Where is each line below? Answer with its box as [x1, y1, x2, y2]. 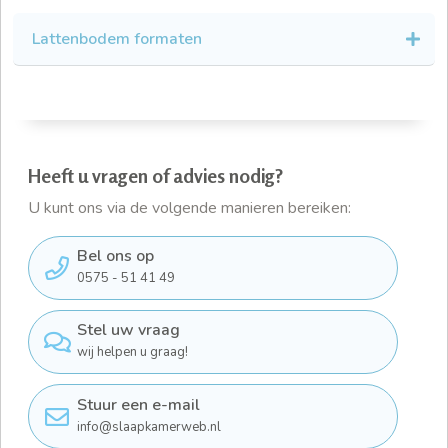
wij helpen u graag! [77, 343, 188, 362]
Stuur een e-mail [77, 393, 200, 416]
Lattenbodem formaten [32, 28, 202, 51]
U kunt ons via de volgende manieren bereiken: [28, 197, 351, 220]
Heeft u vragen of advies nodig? [28, 164, 283, 189]
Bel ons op [77, 245, 154, 268]
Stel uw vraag [77, 319, 180, 342]
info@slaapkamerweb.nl [77, 417, 221, 436]
